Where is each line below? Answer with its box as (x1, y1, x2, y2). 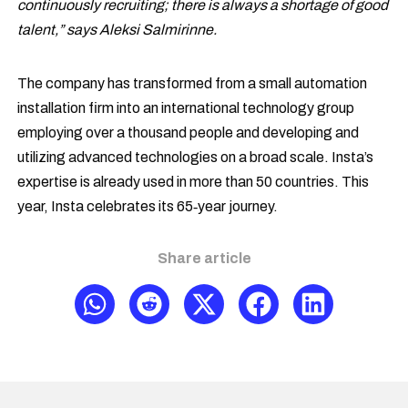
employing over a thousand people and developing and (17, 124, 360, 140)
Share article (157, 250, 251, 266)
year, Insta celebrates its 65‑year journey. (17, 198, 279, 214)
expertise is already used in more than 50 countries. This (17, 173, 370, 189)
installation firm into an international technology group (17, 99, 355, 116)
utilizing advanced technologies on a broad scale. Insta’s (17, 148, 374, 165)
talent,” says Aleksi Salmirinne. (17, 21, 218, 37)
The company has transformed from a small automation (17, 75, 368, 91)
